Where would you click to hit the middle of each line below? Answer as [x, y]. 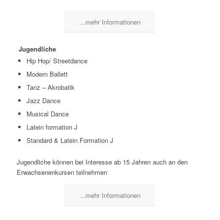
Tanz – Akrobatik [50, 87]
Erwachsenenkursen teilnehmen [62, 172]
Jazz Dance [43, 101]
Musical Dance [47, 114]
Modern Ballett [47, 74]
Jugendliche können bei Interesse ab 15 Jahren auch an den [102, 162]
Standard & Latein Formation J [70, 140]
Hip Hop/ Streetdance [57, 61]
